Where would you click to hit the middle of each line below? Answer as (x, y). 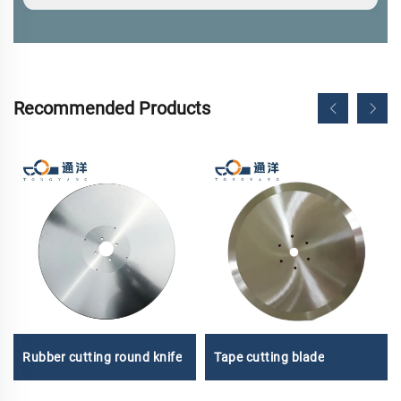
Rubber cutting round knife (102, 358)
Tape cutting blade (269, 357)
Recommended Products (112, 109)
